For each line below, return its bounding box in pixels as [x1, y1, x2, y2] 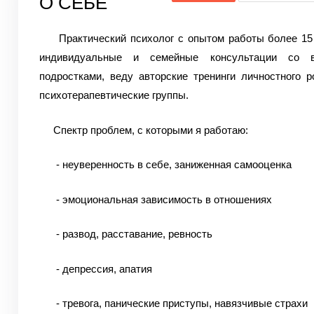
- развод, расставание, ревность [39, 228, 212, 240]
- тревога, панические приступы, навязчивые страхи [39, 297, 308, 309]
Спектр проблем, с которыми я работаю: [39, 123, 248, 136]
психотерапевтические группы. [39, 89, 189, 101]
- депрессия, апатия [39, 262, 152, 275]
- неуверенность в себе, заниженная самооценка [39, 158, 292, 170]
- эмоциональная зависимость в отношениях [39, 193, 272, 205]
